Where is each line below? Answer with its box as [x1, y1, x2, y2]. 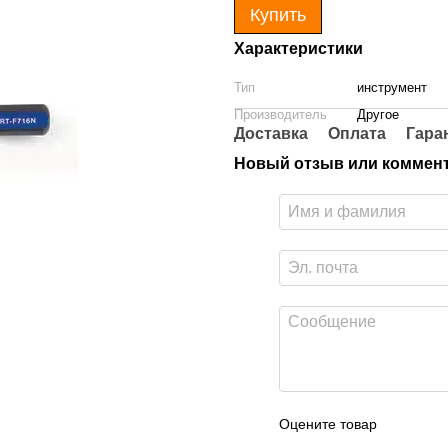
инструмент [357, 80, 427, 95]
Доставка [234, 125, 308, 142]
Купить [250, 5, 306, 25]
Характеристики [234, 40, 363, 57]
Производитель [234, 107, 327, 122]
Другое [357, 107, 399, 122]
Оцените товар [279, 416, 377, 432]
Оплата [328, 125, 386, 142]
